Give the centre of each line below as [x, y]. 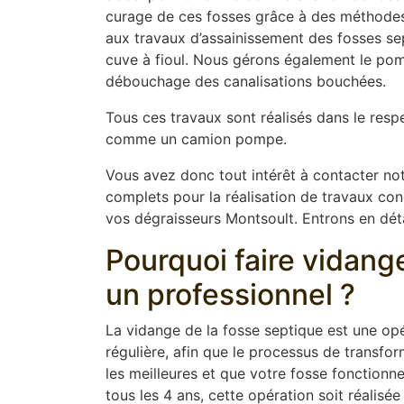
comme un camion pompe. [196, 139]
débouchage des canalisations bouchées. [246, 82]
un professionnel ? [230, 295]
